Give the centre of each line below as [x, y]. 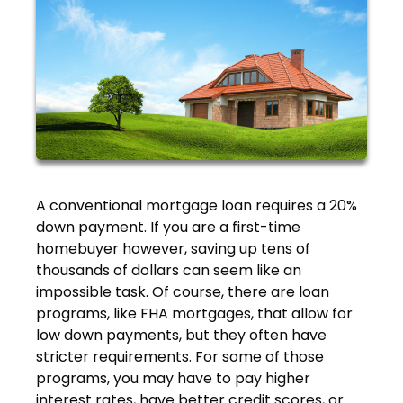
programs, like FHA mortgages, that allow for [194, 313]
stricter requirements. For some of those [180, 356]
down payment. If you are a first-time [168, 227]
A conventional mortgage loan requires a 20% [197, 205]
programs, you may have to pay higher [173, 378]
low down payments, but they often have [181, 335]
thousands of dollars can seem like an [169, 270]
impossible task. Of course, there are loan [183, 291]
